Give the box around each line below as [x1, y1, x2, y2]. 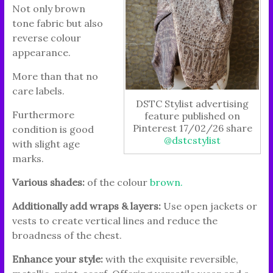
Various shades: [12, 175, 85, 188]
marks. [12, 152, 44, 165]
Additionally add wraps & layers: [12, 199, 163, 212]
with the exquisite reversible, [102, 252, 238, 265]
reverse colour [12, 31, 81, 44]
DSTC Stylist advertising [136, 97, 249, 110]
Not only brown [12, 2, 85, 15]
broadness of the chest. [12, 229, 124, 241]
